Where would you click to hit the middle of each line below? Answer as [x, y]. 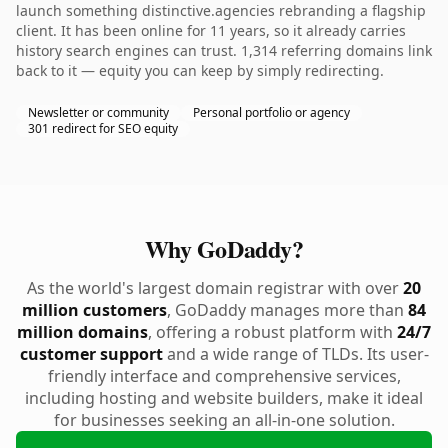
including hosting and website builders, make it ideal [224, 398]
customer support [91, 354]
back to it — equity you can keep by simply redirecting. [200, 70]
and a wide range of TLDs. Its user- [295, 354]
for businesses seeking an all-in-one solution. [224, 420]
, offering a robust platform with [272, 332]
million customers [94, 310]
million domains [82, 332]
